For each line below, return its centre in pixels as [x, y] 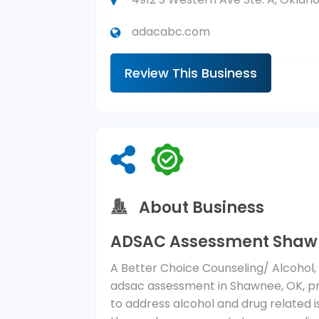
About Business [202, 207]
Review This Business [191, 73]
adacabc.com [171, 32]
